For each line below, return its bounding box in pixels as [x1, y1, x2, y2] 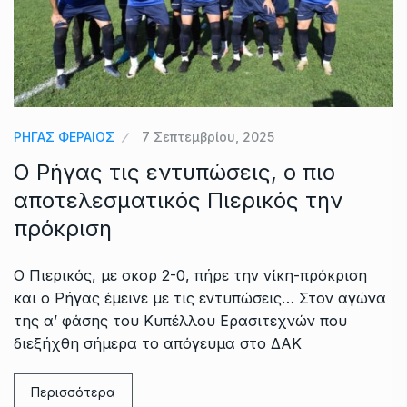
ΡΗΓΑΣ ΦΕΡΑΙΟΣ [14, 129, 114, 144]
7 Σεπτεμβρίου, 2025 [142, 129, 274, 144]
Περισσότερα [31, 384, 115, 400]
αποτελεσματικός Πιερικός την [14, 187, 342, 213]
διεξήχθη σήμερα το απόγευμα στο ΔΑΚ [14, 334, 302, 352]
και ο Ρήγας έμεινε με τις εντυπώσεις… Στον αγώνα [14, 289, 386, 307]
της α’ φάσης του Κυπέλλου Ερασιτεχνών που [14, 312, 347, 330]
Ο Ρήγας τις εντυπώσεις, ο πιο [14, 159, 335, 185]
